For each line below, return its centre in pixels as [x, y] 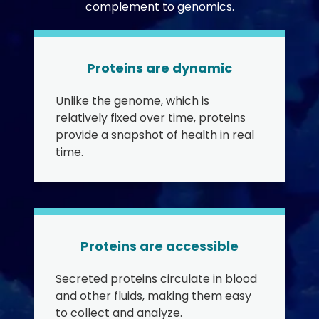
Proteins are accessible [159, 246]
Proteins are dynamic [159, 68]
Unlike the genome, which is [132, 101]
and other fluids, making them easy [153, 296]
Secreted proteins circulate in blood [156, 279]
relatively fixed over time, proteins [151, 118]
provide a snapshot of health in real [155, 135]
